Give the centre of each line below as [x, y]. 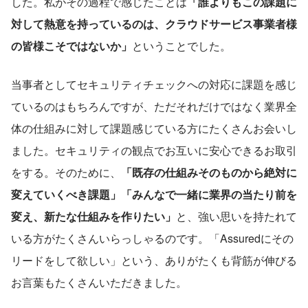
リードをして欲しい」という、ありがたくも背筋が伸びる [154, 260]
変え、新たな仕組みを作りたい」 [93, 216]
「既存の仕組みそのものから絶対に [209, 172]
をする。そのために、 [66, 172]
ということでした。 [181, 45]
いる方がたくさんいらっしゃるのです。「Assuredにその [152, 238]
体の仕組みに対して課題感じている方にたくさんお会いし [154, 128]
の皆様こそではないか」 [71, 45]
